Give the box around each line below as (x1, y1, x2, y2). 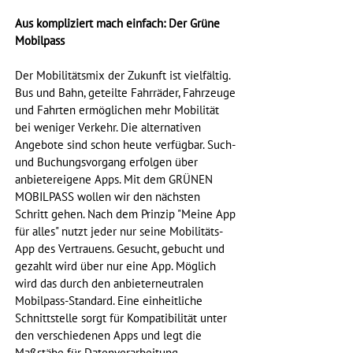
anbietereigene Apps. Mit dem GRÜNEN (15, 173, 216, 188)
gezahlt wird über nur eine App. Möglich (15, 259, 219, 274)
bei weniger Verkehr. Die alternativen (15, 121, 204, 136)
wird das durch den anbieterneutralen (15, 277, 206, 292)
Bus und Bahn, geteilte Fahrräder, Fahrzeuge (15, 86, 239, 101)
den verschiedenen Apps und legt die (15, 329, 205, 344)
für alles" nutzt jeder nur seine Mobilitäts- (15, 225, 223, 240)
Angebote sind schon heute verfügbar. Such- (15, 138, 238, 153)
